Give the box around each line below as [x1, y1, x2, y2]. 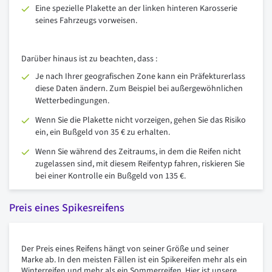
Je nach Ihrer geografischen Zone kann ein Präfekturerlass [35, 70, 245, 83]
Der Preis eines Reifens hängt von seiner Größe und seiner [21, 243, 229, 256]
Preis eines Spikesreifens [9, 200, 124, 216]
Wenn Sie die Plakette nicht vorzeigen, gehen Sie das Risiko [35, 114, 246, 127]
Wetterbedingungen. [35, 95, 109, 107]
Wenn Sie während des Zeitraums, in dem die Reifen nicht [35, 146, 241, 158]
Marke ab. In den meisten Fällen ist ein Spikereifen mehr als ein [21, 254, 247, 267]
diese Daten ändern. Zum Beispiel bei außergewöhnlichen [35, 83, 243, 95]
